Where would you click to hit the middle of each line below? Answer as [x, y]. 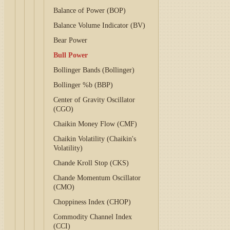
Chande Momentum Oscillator [97, 178]
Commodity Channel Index [93, 217]
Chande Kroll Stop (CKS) [91, 163]
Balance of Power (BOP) [90, 11]
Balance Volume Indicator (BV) [100, 25]
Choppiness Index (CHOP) [92, 202]
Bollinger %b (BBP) [83, 85]
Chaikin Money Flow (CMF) [95, 124]
